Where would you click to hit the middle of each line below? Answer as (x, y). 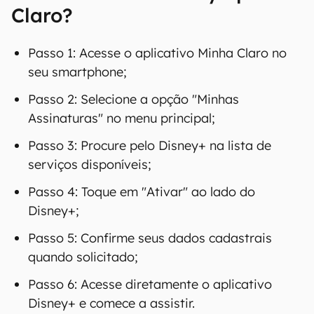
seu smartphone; (77, 236)
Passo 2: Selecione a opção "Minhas (134, 263)
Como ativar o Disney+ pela (145, 156)
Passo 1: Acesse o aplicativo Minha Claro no (157, 217)
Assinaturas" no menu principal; (122, 282)
